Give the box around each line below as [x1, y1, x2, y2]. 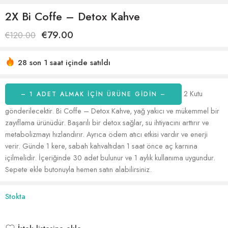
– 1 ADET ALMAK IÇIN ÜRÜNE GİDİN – [21, 90, 166, 99]
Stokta [5, 191, 25, 202]
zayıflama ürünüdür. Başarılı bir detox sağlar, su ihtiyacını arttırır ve [5, 117, 209, 128]
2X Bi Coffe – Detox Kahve [5, 9, 140, 24]
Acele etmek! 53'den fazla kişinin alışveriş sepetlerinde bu [17, 69, 222, 80]
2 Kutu [182, 88, 203, 99]
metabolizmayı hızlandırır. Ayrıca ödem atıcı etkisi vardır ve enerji [5, 129, 208, 139]
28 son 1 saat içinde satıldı [18, 57, 110, 68]
